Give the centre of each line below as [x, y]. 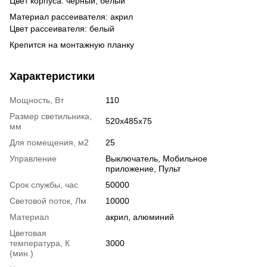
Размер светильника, [51, 116]
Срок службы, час [44, 184]
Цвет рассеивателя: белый [62, 28]
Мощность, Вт [37, 100]
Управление [33, 158]
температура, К [40, 243]
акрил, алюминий [140, 217]
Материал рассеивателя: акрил [71, 16]
